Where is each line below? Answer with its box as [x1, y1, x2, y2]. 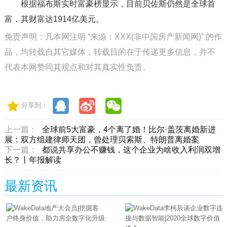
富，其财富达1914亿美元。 [4, 15, 104, 23]
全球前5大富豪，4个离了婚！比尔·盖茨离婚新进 [42, 125, 216, 134]
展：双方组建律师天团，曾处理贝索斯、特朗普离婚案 [4, 135, 199, 144]
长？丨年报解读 [4, 156, 61, 164]
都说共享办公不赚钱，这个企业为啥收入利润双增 [42, 145, 220, 154]
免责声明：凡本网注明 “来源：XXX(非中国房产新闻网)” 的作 [4, 32, 222, 41]
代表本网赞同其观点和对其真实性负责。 [4, 63, 150, 71]
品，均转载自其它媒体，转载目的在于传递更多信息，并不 [4, 48, 215, 56]
